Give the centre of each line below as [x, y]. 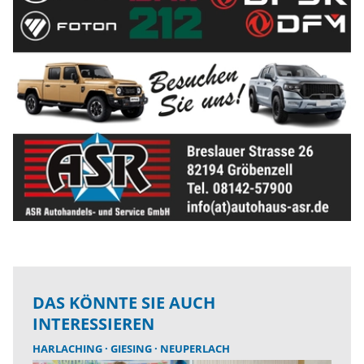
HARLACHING [69, 349]
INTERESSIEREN [93, 324]
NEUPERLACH [195, 349]
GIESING [132, 349]
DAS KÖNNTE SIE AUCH [124, 303]
